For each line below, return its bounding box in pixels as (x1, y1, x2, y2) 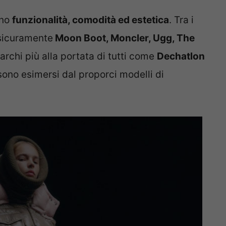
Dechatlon (157, 50, 205, 63)
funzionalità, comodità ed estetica (12, 14, 169, 26)
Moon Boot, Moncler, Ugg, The (53, 32, 195, 44)
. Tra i (169, 14, 194, 26)
